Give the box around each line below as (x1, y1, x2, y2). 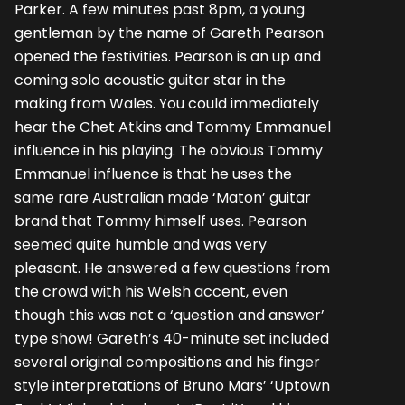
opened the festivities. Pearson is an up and (14, 46, 321, 68)
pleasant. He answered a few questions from (14, 258, 330, 279)
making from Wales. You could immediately (14, 93, 319, 115)
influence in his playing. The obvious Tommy (14, 140, 323, 162)
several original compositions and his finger (14, 352, 320, 373)
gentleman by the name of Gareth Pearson (14, 23, 324, 44)
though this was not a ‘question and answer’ (14, 305, 325, 326)
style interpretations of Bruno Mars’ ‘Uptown (14, 375, 330, 397)
